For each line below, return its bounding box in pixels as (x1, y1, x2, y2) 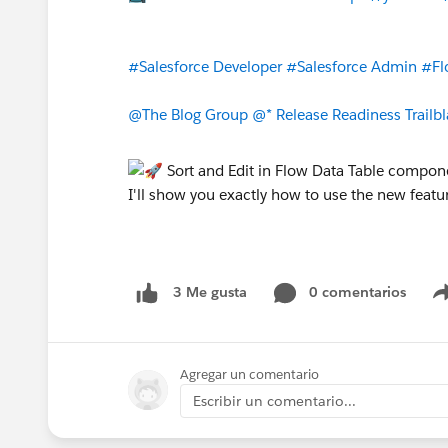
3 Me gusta (173, 283, 247, 302)
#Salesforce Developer (128, 56, 282, 76)
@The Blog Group (128, 104, 248, 124)
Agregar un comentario (180, 365, 319, 383)
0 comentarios (309, 282, 406, 301)
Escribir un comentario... (193, 391, 356, 410)
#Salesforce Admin (286, 56, 417, 76)
